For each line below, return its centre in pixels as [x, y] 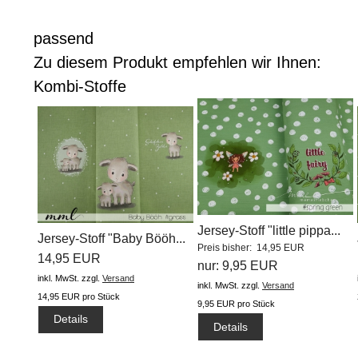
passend [64, 39]
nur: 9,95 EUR [238, 266]
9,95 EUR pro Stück [236, 304]
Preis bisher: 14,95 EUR [251, 248]
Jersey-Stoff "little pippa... [269, 231]
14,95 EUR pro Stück [79, 296]
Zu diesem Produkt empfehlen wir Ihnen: [177, 63]
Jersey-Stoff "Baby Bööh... [111, 238]
